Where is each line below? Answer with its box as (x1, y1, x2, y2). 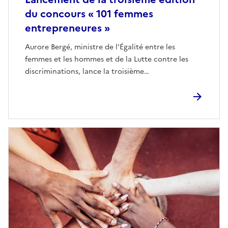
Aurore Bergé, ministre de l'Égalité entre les (25, 42, 175, 53)
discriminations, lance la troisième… (25, 66, 149, 77)
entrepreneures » (25, 20, 110, 36)
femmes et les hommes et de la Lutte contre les (25, 54, 188, 65)
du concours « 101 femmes (25, 6, 153, 22)
